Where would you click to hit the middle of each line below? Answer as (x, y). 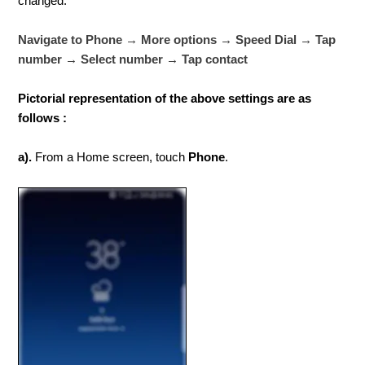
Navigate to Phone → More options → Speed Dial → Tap (177, 40)
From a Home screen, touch (110, 158)
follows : (43, 119)
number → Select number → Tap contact (133, 60)
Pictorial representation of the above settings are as (165, 99)
